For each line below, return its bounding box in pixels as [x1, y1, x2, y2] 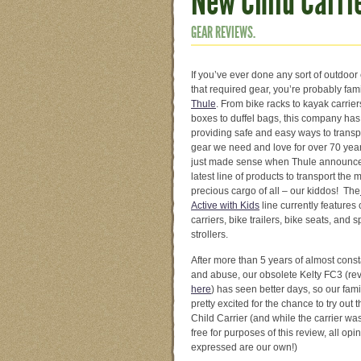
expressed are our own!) [191, 342, 297, 354]
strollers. [191, 229, 228, 241]
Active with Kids [191, 200, 259, 212]
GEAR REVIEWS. [191, 22, 255, 42]
